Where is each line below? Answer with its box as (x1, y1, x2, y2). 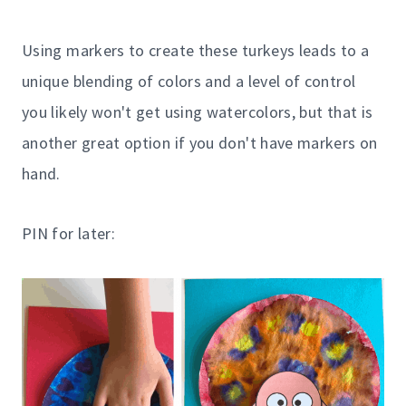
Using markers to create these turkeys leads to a (22, 39, 370, 61)
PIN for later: (22, 222, 116, 244)
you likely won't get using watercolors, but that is (22, 101, 373, 122)
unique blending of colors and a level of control (22, 70, 356, 92)
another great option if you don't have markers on (22, 131, 378, 153)
